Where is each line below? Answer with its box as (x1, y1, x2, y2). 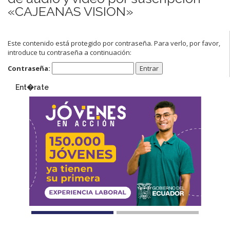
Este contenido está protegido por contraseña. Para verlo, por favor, (8, 38, 220, 48)
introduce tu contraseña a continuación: (8, 47, 131, 57)
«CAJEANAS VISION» (8, 3, 133, 19)
